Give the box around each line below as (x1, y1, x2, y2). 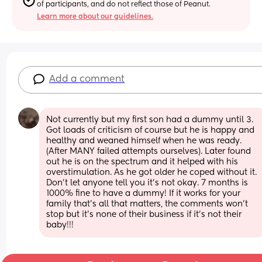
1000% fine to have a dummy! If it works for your (46, 189, 241, 198)
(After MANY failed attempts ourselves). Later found (46, 147, 251, 156)
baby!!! (46, 220, 74, 229)
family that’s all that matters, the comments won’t (46, 199, 249, 208)
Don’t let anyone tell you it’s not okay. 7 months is (46, 178, 249, 187)
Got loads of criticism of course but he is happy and (46, 126, 255, 135)
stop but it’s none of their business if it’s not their (46, 210, 242, 219)
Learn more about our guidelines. (37, 13, 154, 20)
